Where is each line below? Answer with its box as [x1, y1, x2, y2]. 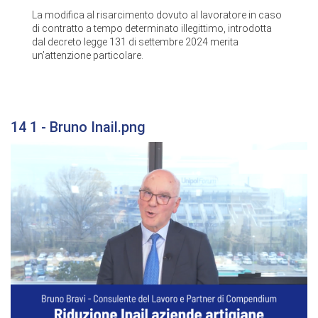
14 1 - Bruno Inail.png [11, 118, 146, 136]
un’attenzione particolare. [32, 49, 143, 61]
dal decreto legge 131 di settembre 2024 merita [32, 35, 238, 48]
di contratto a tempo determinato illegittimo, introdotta [32, 22, 272, 34]
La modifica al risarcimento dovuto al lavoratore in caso [32, 9, 282, 21]
